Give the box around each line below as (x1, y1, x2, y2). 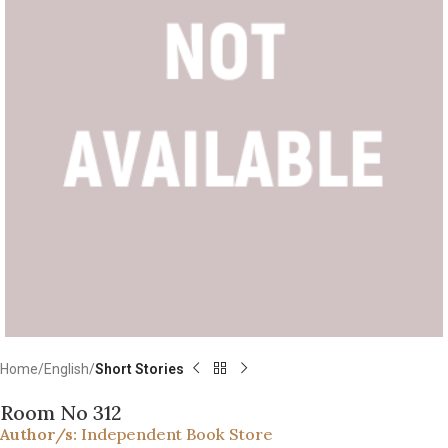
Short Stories (95, 360, 184, 377)
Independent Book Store (81, 423, 273, 444)
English (44, 360, 89, 377)
